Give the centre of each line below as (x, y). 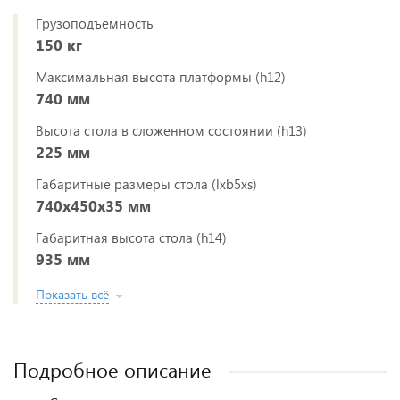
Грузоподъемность (95, 23)
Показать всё (72, 294)
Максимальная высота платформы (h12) (161, 77)
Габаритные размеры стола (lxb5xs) (146, 184)
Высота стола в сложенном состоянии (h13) (171, 130)
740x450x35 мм (93, 206)
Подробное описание (112, 370)
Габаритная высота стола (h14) (131, 237)
